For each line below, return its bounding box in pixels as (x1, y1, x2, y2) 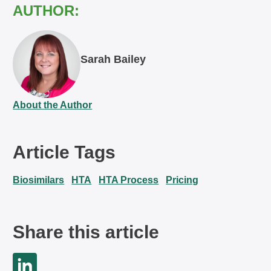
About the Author (13, 100, 93, 110)
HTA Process (99, 175, 159, 185)
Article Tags (13, 142, 116, 162)
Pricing (166, 175, 199, 185)
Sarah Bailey (80, 53, 146, 65)
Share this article (13, 222, 160, 242)
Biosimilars (13, 175, 65, 185)
